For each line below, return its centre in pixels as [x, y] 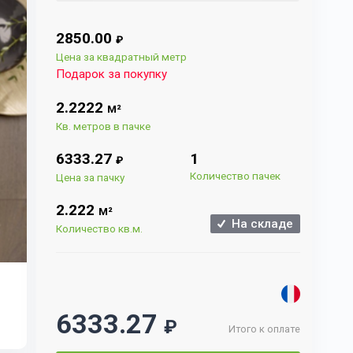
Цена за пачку [91, 178]
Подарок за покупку [112, 74]
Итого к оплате [264, 329]
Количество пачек [236, 176]
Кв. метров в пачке [104, 126]
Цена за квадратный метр [122, 57]
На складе [259, 224]
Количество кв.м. [100, 229]
